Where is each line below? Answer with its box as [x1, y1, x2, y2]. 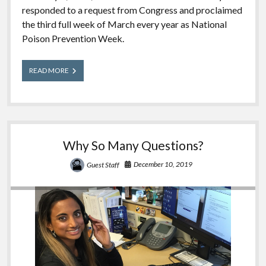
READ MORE [28, 65, 69, 75]
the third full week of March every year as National [21, 18, 227, 30]
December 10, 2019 [134, 159, 192, 169]
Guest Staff [87, 160, 119, 169]
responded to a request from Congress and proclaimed [21, 4, 242, 15]
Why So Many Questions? [63, 137, 203, 153]
